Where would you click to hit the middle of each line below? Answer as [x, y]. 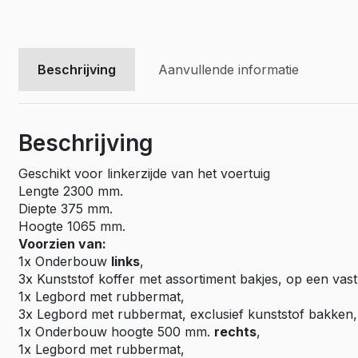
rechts [235, 332]
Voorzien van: [62, 244]
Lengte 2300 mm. [71, 191]
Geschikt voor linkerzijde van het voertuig [144, 173]
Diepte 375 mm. [66, 209]
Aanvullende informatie [229, 70]
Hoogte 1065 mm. [72, 226]
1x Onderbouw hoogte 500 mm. [116, 332]
